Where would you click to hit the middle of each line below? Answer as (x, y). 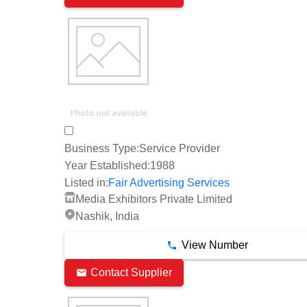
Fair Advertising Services (169, 182)
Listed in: (86, 182)
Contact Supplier (131, 273)
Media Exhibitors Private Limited (154, 199)
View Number (214, 245)
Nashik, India (107, 216)
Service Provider (180, 148)
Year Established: (107, 165)
